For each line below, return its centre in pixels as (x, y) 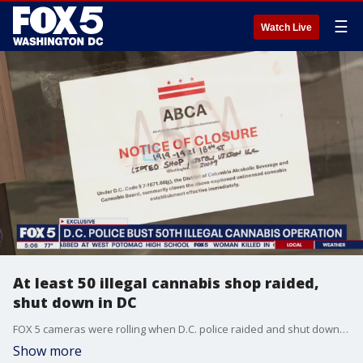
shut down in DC (75, 302)
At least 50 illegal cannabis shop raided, (166, 283)
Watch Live (286, 28)
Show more (47, 351)
